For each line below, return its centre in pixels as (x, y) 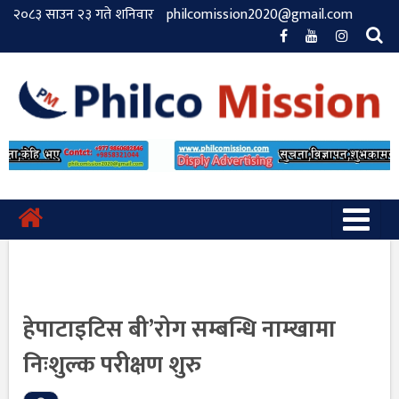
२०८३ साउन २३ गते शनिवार (84, 15)
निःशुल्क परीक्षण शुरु (112, 365)
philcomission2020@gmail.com (260, 15)
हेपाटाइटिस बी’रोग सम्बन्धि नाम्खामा (179, 330)
